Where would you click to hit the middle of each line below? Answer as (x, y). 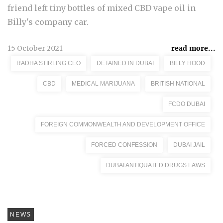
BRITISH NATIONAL (178, 84)
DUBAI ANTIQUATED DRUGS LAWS (156, 165)
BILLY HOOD (187, 63)
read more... (193, 48)
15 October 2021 (35, 48)
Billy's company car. (50, 22)
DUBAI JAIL (189, 145)
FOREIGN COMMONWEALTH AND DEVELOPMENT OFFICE (123, 124)
